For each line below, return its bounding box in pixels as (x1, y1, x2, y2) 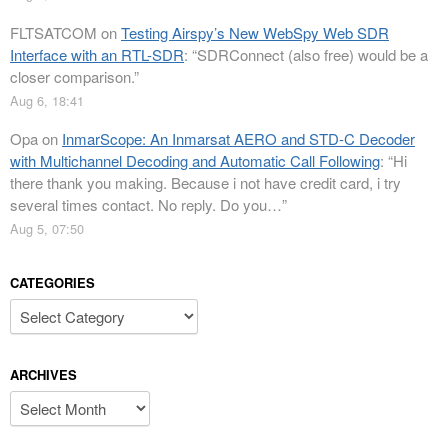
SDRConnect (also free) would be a (197, 43, 428, 65)
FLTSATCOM (10, 21, 97, 43)
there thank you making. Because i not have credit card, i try (10, 172, 401, 194)
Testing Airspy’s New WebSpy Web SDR (121, 21, 389, 43)
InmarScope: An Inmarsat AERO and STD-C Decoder (62, 128, 415, 150)
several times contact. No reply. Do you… (10, 194, 282, 216)
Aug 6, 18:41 (10, 90, 84, 110)
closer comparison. (10, 65, 134, 87)
